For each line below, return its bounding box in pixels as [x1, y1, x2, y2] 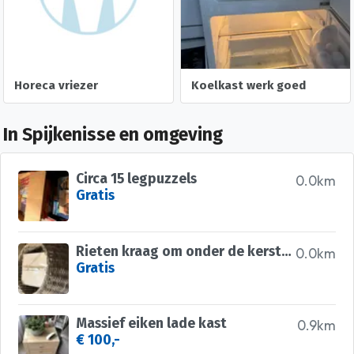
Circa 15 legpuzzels [75, 171, 197, 188]
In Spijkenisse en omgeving [3, 124, 223, 146]
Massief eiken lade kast [75, 315, 227, 332]
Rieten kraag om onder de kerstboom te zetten [281, 243, 292, 260]
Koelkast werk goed [191, 77, 307, 92]
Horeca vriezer [14, 77, 99, 92]
